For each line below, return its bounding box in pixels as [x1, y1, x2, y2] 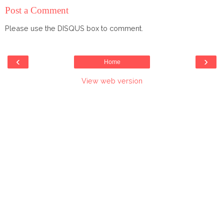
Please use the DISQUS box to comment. [5, 23, 143, 32]
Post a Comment [5, 5, 68, 16]
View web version [81, 76, 142, 85]
